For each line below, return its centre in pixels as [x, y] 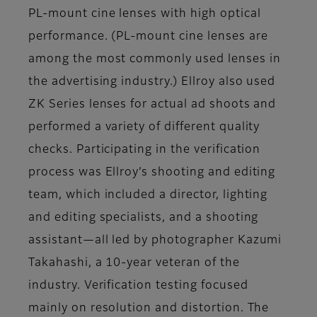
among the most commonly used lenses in [155, 60]
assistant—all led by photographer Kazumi [155, 241]
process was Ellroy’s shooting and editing [152, 173]
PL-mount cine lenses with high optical [145, 15]
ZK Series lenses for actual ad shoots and [152, 105]
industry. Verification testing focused [138, 286]
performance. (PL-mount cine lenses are [148, 37]
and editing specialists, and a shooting [144, 218]
